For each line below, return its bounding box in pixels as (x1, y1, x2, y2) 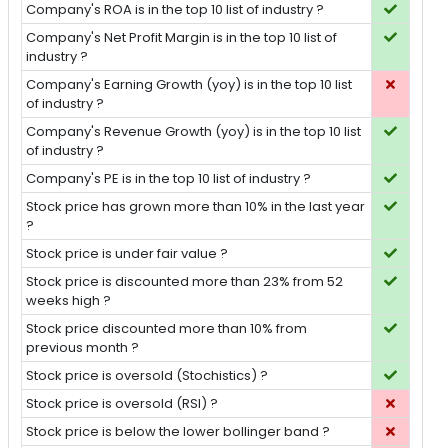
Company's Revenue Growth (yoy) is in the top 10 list (26, 122, 362, 142)
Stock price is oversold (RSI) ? (26, 394, 219, 414)
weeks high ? (26, 291, 112, 311)
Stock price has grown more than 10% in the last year (26, 197, 366, 217)
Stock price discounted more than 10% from (26, 319, 308, 339)
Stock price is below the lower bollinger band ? (26, 422, 331, 442)
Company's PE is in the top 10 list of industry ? (26, 169, 312, 189)
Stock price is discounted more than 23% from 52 (26, 272, 344, 292)
